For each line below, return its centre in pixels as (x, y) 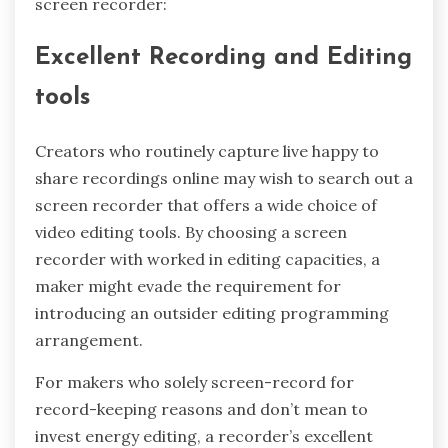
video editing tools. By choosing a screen (191, 232)
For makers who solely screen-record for (194, 382)
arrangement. (89, 340)
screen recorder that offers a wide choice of (206, 205)
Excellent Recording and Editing (223, 58)
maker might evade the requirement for (188, 286)
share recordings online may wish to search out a (224, 178)
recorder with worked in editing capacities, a (207, 259)
